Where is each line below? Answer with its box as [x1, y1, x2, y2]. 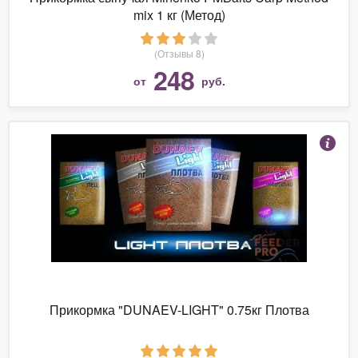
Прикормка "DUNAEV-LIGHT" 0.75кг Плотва [49, 300, 309, 319]
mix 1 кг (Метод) [133, 5, 225, 24]
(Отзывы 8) [153, 46, 205, 60]
